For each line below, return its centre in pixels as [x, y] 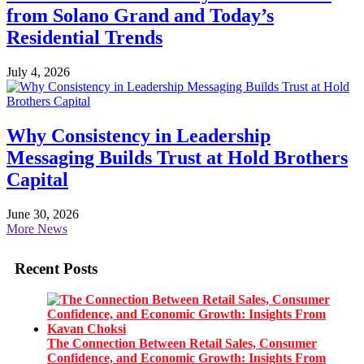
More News [37, 228]
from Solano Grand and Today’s [140, 16]
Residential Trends [84, 38]
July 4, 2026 [38, 72]
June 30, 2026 [43, 214]
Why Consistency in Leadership [139, 136]
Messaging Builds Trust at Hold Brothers [177, 158]
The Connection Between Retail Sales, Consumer [182, 344]
